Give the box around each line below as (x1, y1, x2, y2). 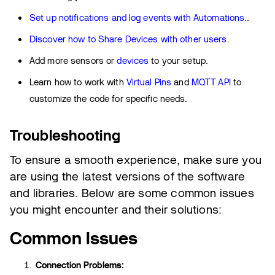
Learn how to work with (29, 76, 126, 88)
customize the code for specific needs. (29, 93, 188, 104)
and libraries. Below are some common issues (10, 185, 254, 200)
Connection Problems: (36, 260, 125, 271)
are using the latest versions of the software (10, 169, 246, 184)
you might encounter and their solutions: (10, 202, 222, 217)
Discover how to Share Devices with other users (29, 33, 227, 45)
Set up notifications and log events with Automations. (29, 12, 247, 23)
